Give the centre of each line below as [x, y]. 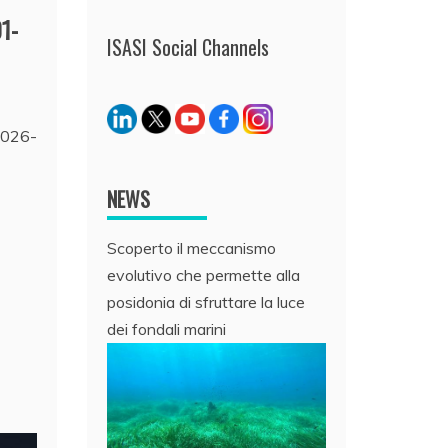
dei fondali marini [167, 328]
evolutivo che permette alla [204, 274]
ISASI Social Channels [188, 46]
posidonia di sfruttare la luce [206, 301]
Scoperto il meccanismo [192, 247]
